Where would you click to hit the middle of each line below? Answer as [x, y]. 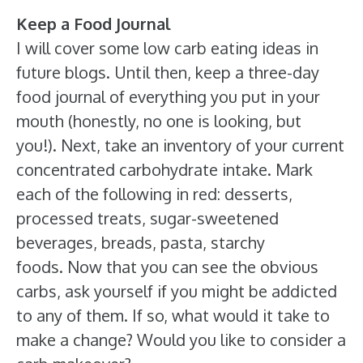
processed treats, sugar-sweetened [147, 218]
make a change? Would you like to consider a [181, 340]
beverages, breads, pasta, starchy [141, 242]
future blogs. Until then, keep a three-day [168, 72]
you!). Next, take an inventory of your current [180, 145]
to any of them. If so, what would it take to [173, 315]
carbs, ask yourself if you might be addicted [177, 291]
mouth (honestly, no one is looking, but [159, 121]
